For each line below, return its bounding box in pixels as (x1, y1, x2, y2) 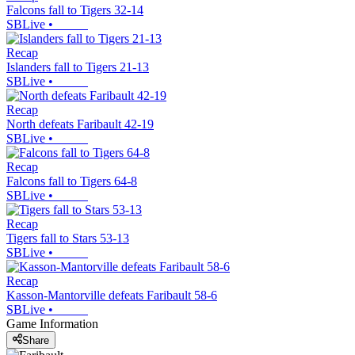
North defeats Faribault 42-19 (6, 117, 154, 132)
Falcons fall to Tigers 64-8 (6, 174, 137, 189)
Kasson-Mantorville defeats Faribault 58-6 (6, 288, 217, 303)
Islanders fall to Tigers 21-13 (6, 60, 149, 74)
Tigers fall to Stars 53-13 (6, 231, 129, 246)
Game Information (6, 317, 98, 331)
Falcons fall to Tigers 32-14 (6, 3, 143, 17)
